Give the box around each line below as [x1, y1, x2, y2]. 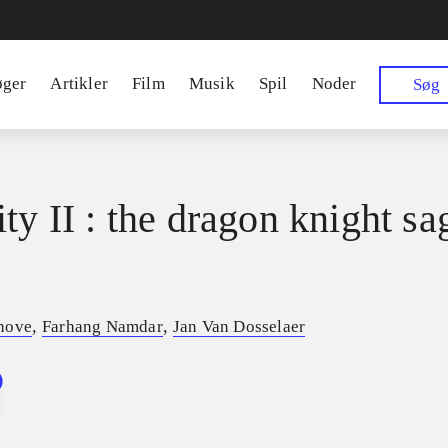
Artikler [50, 74, 109, 93]
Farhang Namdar [42, 317, 163, 337]
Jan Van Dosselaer [172, 317, 306, 337]
